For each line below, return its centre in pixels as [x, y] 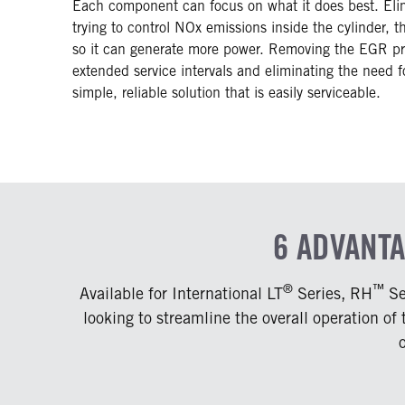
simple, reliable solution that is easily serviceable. [226, 92]
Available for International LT [181, 293]
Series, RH [332, 293]
